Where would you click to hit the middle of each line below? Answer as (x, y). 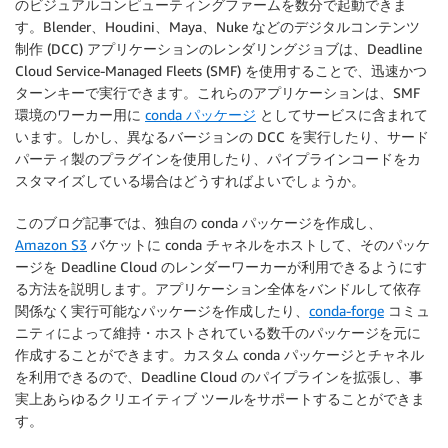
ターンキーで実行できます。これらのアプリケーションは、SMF (217, 92)
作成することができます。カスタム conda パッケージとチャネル (219, 354)
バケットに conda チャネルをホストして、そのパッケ (258, 244)
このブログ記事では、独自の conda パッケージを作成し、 (198, 222)
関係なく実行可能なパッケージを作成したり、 (162, 310)
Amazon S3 (51, 244)
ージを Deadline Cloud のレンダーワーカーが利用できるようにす (221, 266)
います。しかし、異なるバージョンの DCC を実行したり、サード (222, 136)
